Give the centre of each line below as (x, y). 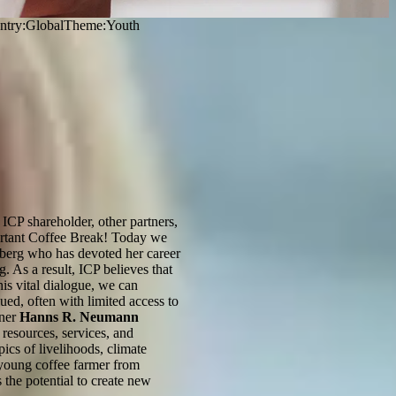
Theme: (85, 26)
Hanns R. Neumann (79, 316)
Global (45, 26)
